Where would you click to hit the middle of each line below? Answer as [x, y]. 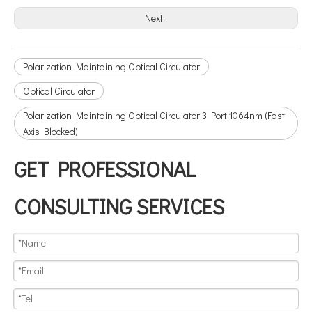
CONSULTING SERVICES [119, 206]
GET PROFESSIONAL [105, 169]
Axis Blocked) [50, 131]
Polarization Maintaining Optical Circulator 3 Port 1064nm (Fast [154, 115]
